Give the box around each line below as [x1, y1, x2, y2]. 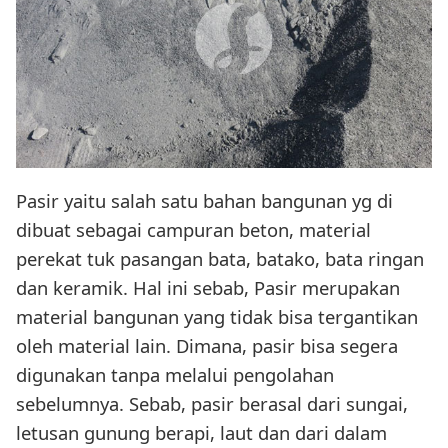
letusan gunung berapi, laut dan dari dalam [16, 420, 387, 446]
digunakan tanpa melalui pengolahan [16, 362, 334, 388]
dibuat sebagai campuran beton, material [16, 217, 371, 243]
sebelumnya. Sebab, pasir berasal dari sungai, [16, 391, 408, 417]
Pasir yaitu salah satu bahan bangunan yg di [16, 188, 393, 214]
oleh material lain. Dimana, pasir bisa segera [16, 333, 398, 359]
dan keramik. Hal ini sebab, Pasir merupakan [16, 275, 400, 301]
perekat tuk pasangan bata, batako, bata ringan [16, 246, 424, 272]
